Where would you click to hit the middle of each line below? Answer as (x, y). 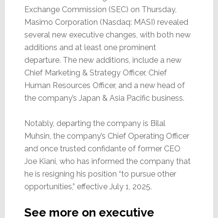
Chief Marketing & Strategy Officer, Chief (95, 73)
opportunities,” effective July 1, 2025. (88, 186)
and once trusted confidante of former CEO (102, 148)
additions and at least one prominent (90, 47)
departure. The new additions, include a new (103, 60)
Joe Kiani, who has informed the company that (107, 161)
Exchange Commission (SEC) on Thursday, (100, 9)
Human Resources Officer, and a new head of (104, 85)
